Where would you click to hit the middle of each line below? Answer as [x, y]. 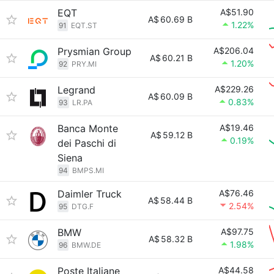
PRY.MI [84, 64]
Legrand [76, 90]
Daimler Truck [90, 194]
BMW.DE [86, 245]
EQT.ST [84, 25]
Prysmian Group [94, 51]
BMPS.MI [88, 170]
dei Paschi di [87, 143]
